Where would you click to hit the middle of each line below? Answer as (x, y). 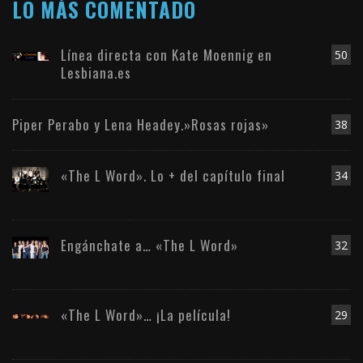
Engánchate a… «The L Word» (149, 246)
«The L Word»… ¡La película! (146, 315)
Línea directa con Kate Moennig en (167, 55)
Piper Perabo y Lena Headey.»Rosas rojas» (141, 125)
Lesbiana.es (96, 73)
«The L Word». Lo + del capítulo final (173, 176)
